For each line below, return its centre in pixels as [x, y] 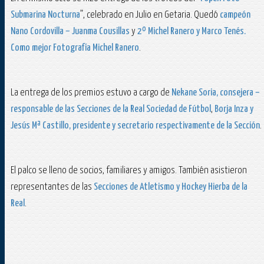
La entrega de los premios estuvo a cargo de [91, 93]
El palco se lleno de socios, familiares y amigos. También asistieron [129, 171]
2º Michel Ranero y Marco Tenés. [192, 32]
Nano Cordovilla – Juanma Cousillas [70, 32]
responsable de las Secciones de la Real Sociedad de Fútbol [111, 110]
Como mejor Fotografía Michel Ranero [75, 48]
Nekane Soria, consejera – [216, 93]
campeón [235, 15]
